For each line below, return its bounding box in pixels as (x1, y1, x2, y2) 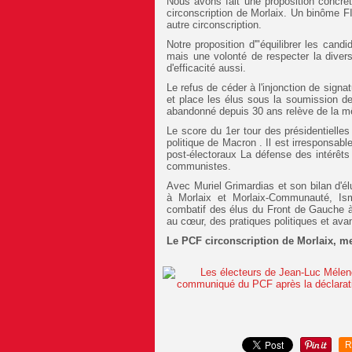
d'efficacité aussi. (167, 62, 246, 75)
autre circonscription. (167, 19, 262, 31)
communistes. (167, 160, 231, 173)
